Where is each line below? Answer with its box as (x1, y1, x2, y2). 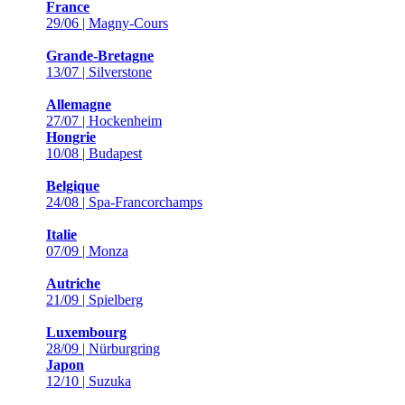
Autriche (46, 276, 100, 291)
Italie (46, 227, 77, 242)
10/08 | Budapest (46, 146, 142, 161)
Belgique (46, 178, 99, 193)
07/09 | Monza (46, 243, 128, 259)
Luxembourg (46, 325, 127, 340)
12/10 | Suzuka (46, 373, 131, 389)
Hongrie (46, 129, 96, 145)
